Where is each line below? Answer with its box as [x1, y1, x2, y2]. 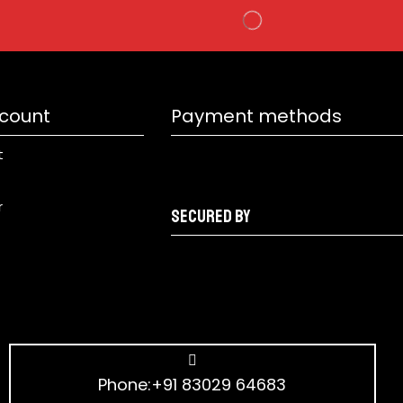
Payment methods [171, 103, 343, 129]
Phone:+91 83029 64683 [98, 372, 287, 396]
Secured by [171, 204, 251, 228]
